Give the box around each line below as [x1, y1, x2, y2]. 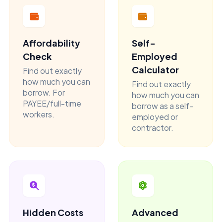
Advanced [131, 206, 178, 218]
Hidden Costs [23, 206, 83, 218]
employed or [131, 111, 178, 121]
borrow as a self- [131, 101, 193, 111]
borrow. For [23, 87, 65, 97]
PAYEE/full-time [23, 98, 81, 108]
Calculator [131, 64, 179, 75]
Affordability [23, 37, 80, 49]
